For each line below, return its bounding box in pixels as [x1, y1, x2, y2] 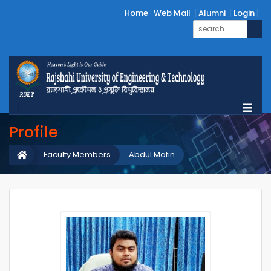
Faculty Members [44, 149, 111, 160]
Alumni [198, 7, 226, 19]
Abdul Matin [129, 149, 175, 160]
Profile [9, 121, 58, 143]
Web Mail [154, 7, 191, 19]
